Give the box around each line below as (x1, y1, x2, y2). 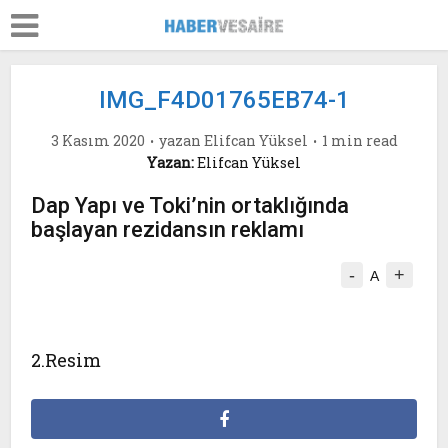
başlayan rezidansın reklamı (31, 217, 305, 242)
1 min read (321, 131, 398, 150)
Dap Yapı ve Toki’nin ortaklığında (31, 193, 350, 218)
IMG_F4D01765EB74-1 (98, 86, 350, 114)
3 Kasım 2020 (50, 131, 145, 150)
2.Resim (31, 348, 102, 372)
